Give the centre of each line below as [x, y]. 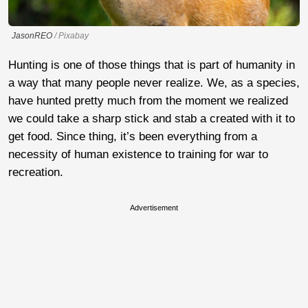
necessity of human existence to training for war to [138, 154]
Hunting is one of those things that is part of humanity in [152, 65]
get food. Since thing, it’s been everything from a [133, 136]
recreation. [36, 172]
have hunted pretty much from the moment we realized [148, 100]
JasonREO [32, 35]
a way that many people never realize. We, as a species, [154, 82]
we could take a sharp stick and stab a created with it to [152, 118]
